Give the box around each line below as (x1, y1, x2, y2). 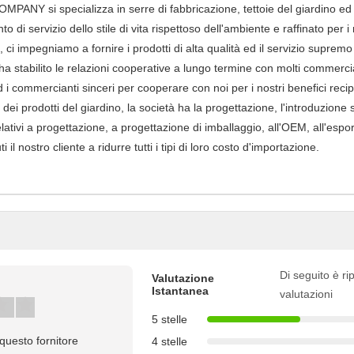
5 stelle (152, 313, 187, 326)
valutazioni (279, 288, 333, 300)
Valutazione (152, 272, 214, 284)
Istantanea (152, 284, 209, 297)
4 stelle (152, 335, 187, 348)
